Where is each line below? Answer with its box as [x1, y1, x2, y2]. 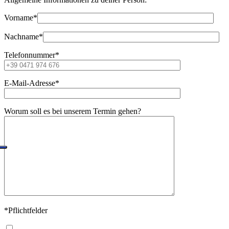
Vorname [4, 13, 33, 22]
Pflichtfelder [8, 206, 48, 215]
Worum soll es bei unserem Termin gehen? [4, 107, 141, 116]
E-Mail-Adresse [4, 79, 55, 88]
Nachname [4, 32, 39, 41]
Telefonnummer [4, 51, 55, 60]
